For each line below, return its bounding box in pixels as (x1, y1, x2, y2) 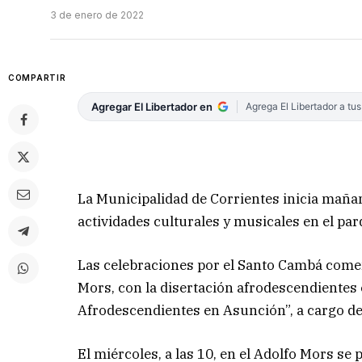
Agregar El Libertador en (91, 100, 213, 114)
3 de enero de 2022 (50, 9, 144, 22)
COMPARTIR (8, 73, 66, 83)
